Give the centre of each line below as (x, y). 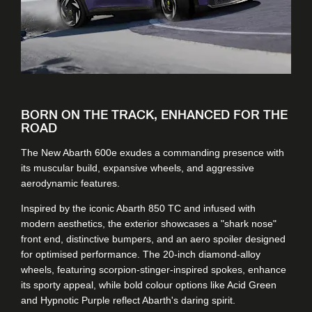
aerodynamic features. (70, 184)
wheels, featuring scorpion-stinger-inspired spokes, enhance (154, 270)
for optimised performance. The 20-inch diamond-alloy (141, 255)
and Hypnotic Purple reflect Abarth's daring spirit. (128, 301)
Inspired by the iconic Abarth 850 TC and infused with (138, 209)
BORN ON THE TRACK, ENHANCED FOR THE (154, 115)
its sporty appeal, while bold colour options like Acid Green (149, 285)
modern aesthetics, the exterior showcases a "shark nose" (149, 224)
